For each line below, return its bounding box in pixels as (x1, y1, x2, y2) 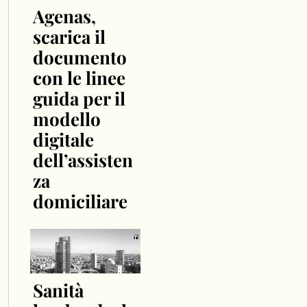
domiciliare (32, 188, 127, 213)
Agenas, (32, 3, 96, 28)
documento (32, 45, 127, 69)
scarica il (32, 24, 106, 49)
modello (32, 106, 101, 131)
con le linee (32, 65, 125, 90)
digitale (32, 127, 94, 151)
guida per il (32, 86, 125, 110)
